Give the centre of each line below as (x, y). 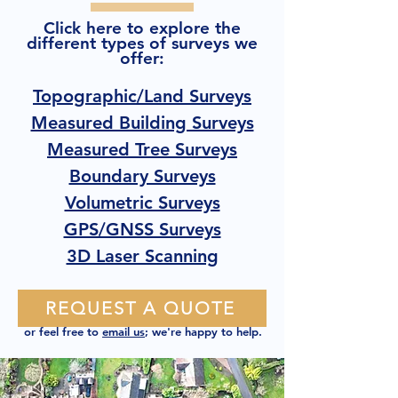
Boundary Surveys (142, 176)
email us (123, 331)
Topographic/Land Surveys (142, 96)
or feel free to (63, 331)
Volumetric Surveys (142, 203)
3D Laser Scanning (142, 256)
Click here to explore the (142, 28)
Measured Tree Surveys (142, 149)
